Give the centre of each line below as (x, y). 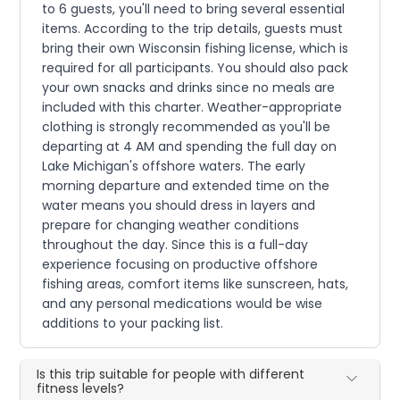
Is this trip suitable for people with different (171, 374)
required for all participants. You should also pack (196, 67)
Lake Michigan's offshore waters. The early (174, 166)
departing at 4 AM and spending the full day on (190, 146)
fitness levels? (81, 388)
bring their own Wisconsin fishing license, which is (196, 48)
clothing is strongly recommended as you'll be (187, 126)
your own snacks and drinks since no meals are (189, 87)
